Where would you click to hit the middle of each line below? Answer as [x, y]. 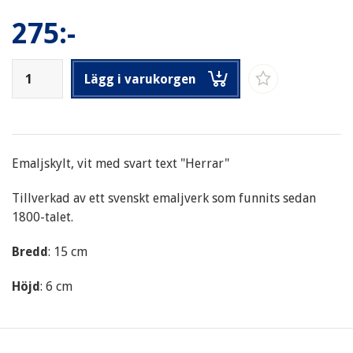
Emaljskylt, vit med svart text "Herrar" [121, 164]
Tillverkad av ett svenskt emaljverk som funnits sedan [164, 199]
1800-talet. [43, 217]
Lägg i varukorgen [140, 80]
